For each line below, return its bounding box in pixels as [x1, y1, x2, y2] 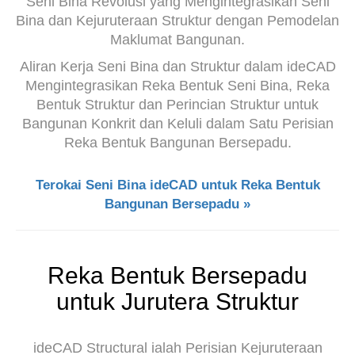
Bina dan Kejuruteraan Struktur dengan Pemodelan [16, 13, 339, 29]
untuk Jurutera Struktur [56, 288, 299, 315]
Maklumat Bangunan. [110, 32, 245, 48]
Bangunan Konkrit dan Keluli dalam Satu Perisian [21, 116, 334, 132]
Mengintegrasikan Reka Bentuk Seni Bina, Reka [25, 78, 330, 94]
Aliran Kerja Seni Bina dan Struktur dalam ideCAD [19, 59, 336, 74]
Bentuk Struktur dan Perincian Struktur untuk [36, 97, 319, 113]
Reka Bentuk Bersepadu [48, 262, 307, 288]
